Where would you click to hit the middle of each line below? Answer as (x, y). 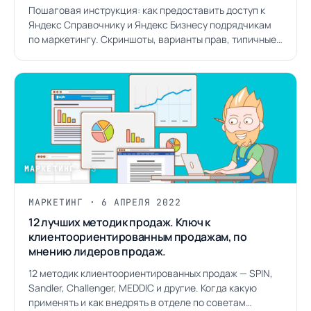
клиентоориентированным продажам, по (138, 237)
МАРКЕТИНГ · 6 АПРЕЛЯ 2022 (105, 202)
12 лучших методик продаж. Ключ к (119, 222)
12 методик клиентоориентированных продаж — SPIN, (151, 273)
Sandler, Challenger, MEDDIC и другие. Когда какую (143, 288)
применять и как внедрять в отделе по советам (137, 302)
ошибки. (47, 54)
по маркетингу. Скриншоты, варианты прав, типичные (152, 39)
